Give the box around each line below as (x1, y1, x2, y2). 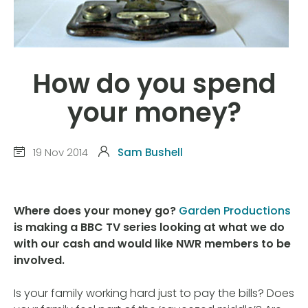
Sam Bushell (118, 144, 183, 159)
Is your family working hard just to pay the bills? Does (14, 285, 294, 302)
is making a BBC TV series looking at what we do (14, 219, 285, 236)
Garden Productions (179, 203, 291, 219)
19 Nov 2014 (30, 144, 88, 159)
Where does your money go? (14, 203, 179, 219)
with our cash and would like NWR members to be (14, 236, 291, 252)
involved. (14, 252, 65, 269)
